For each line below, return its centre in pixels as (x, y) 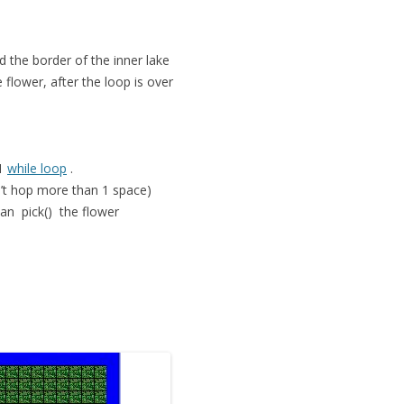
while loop (37, 168)
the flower (86, 211)
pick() (37, 211)
